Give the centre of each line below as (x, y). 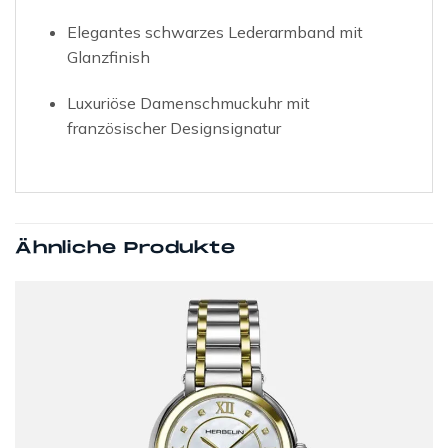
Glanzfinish (108, 57)
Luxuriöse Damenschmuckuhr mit (188, 102)
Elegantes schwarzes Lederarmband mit (214, 32)
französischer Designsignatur (173, 127)
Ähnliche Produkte (125, 248)
